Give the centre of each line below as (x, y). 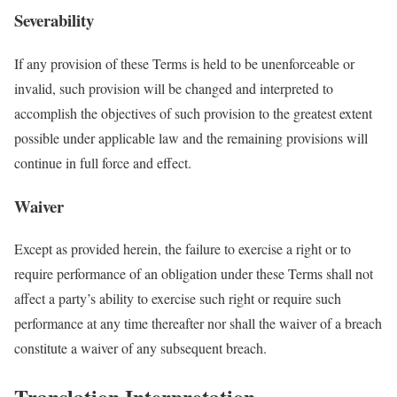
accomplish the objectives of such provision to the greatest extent (193, 113)
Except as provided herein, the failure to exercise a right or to (183, 249)
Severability (54, 20)
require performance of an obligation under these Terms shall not (194, 274)
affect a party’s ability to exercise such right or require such (178, 299)
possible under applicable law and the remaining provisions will (191, 137)
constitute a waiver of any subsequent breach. (140, 348)
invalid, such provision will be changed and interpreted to (174, 88)
